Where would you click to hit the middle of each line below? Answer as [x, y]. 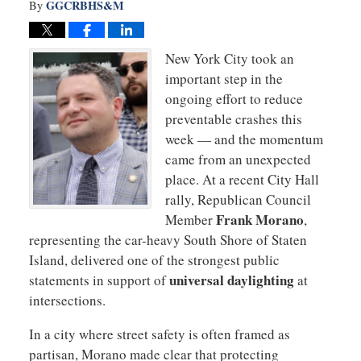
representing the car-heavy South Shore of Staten [168, 239]
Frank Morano [259, 219]
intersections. [67, 300]
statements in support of [99, 280]
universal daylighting [231, 280]
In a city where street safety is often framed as [159, 334]
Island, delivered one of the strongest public [154, 259]
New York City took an [229, 58]
